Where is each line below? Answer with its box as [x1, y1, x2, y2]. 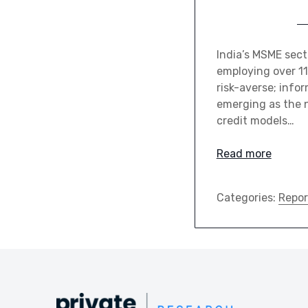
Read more [216, 147, 272, 161]
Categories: [216, 191, 278, 205]
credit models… [216, 114, 294, 128]
